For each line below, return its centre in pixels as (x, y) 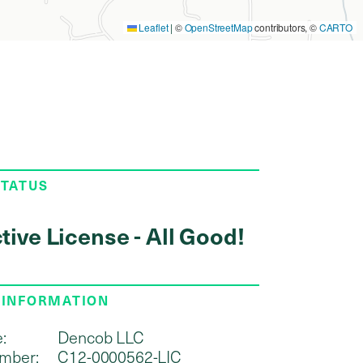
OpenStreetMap (218, 27)
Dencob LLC (101, 337)
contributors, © (286, 27)
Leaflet (152, 27)
